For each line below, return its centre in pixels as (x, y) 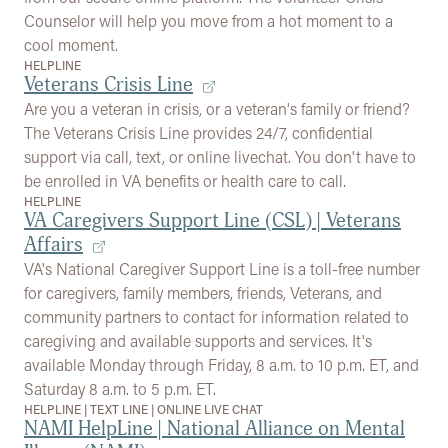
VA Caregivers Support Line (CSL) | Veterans (212, 220)
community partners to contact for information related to (216, 316)
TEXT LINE (119, 409)
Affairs (53, 244)
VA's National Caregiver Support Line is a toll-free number (222, 268)
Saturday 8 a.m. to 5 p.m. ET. (120, 388)
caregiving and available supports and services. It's (198, 340)
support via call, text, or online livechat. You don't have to (220, 156)
